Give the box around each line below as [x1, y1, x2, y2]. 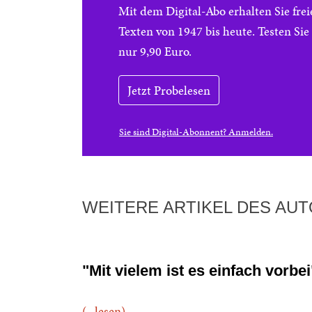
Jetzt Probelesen [127, 81, 210, 99]
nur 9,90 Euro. [118, 42, 192, 60]
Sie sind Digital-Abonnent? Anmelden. [119, 125, 273, 139]
